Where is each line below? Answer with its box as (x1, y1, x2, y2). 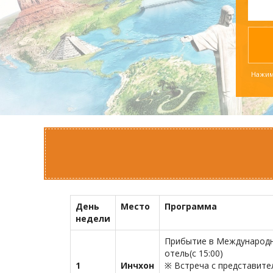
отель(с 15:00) (165, 247, 223, 259)
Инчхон (121, 260, 154, 271)
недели (76, 213, 110, 224)
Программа (165, 200, 217, 212)
